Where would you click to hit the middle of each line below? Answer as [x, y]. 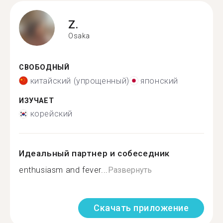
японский [160, 81]
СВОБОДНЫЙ [44, 67]
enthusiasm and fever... [63, 170]
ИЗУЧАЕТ [37, 101]
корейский [51, 114]
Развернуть [130, 170]
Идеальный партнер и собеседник [94, 153]
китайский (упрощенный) [80, 81]
